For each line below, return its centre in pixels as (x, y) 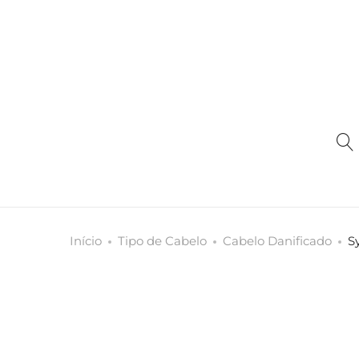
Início (86, 241)
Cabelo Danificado (277, 241)
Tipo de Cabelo (162, 241)
